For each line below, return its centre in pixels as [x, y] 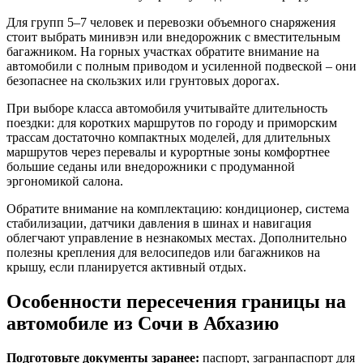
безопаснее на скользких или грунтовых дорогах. [143, 81]
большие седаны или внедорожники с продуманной [151, 167]
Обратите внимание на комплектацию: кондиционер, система [178, 209]
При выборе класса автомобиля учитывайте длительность [167, 109]
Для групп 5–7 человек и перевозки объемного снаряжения [171, 23]
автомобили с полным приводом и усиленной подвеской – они [181, 66]
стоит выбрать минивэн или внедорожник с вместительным [173, 37]
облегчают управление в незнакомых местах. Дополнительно [177, 238]
